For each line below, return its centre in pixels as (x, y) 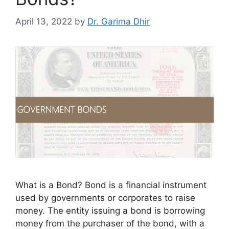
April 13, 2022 (44, 21)
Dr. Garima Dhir (119, 21)
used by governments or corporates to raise (105, 198)
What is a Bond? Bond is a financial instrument (111, 185)
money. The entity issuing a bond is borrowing (110, 210)
